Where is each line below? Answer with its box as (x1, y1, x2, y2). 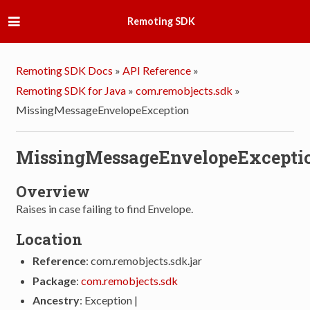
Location (16, 228, 83, 249)
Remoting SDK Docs (16, 64, 113, 77)
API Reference (122, 64, 192, 77)
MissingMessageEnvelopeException (16, 103, 190, 117)
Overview (16, 181, 91, 202)
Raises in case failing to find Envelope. (16, 202, 194, 216)
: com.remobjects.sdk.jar (86, 254, 203, 268)
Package (33, 273, 77, 287)
